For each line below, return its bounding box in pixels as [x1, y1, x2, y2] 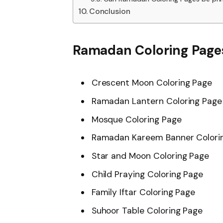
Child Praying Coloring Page [91, 168, 204, 180]
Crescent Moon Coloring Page [91, 77, 213, 89]
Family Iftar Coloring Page [91, 187, 196, 198]
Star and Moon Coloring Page [91, 150, 210, 162]
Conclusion [89, 6, 131, 17]
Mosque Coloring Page [91, 113, 182, 125]
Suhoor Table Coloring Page [91, 205, 203, 217]
